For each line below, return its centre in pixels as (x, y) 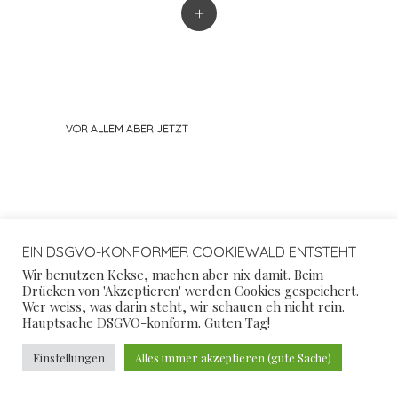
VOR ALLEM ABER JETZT (127, 128)
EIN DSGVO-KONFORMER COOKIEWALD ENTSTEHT (189, 251)
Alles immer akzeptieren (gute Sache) (233, 358)
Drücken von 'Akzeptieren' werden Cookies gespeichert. (191, 291)
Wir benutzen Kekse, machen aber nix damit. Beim (173, 275)
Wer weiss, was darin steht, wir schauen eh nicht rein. (183, 306)
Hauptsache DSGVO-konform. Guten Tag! (146, 322)
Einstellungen (69, 358)
